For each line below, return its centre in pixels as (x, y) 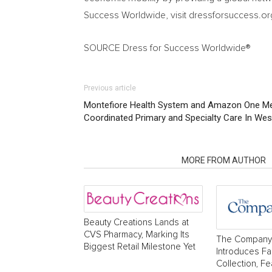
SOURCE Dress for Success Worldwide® (167, 48)
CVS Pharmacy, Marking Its (137, 235)
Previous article (110, 88)
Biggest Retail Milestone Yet (140, 247)
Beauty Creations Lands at (136, 223)
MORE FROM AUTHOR (224, 160)
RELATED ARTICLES (129, 160)
